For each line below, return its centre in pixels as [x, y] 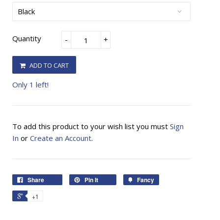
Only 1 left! [30, 85]
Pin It [91, 180]
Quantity [27, 39]
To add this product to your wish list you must [91, 126]
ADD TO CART [49, 66]
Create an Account [61, 138]
